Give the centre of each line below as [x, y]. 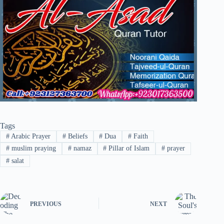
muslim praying [32, 148]
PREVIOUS [46, 204]
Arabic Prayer [30, 136]
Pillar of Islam [128, 148]
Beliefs [76, 136]
